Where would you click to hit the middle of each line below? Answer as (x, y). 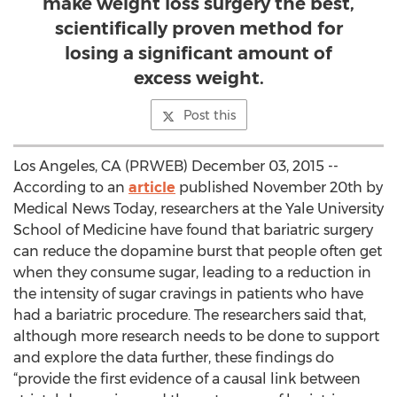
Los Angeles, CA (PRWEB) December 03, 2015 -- (176, 166)
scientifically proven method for (198, 28)
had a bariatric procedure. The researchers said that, (190, 315)
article (152, 187)
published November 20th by (279, 187)
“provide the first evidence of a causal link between (187, 379)
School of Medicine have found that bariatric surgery (193, 230)
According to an (71, 187)
